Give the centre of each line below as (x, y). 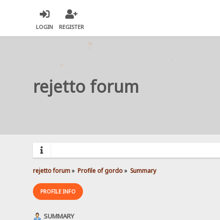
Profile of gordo (100, 170)
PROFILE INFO (58, 191)
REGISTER (72, 27)
